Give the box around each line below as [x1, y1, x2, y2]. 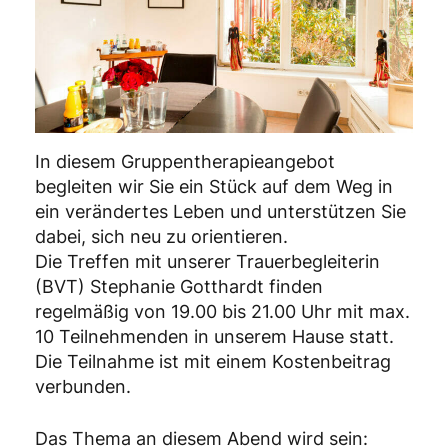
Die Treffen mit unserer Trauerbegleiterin [35, 251, 380, 273]
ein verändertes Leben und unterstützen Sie [35, 201, 406, 223]
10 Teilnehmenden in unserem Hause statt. [35, 326, 394, 348]
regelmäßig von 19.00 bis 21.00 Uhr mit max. [35, 301, 410, 323]
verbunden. [35, 376, 131, 398]
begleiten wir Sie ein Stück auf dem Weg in [35, 176, 393, 198]
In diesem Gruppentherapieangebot [35, 151, 335, 173]
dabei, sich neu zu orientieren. [35, 226, 293, 248]
